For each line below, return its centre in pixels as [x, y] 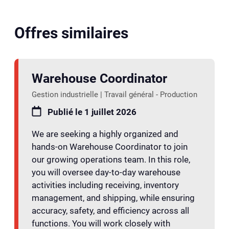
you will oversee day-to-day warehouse [106, 173]
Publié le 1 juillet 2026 [92, 112]
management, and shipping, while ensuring [113, 198]
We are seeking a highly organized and [105, 134]
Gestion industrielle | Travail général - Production [114, 94]
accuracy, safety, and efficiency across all [110, 211]
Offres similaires [71, 33]
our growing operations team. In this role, [111, 160]
